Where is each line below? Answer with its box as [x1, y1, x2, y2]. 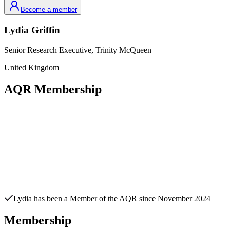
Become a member [21, 6, 77, 14]
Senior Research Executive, [4, 45, 95, 54]
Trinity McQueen [95, 45, 151, 54]
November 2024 [158, 194, 210, 203]
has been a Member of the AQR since [32, 194, 158, 203]
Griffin [31, 25, 60, 36]
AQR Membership [4, 82, 102, 96]
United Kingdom [4, 63, 59, 72]
